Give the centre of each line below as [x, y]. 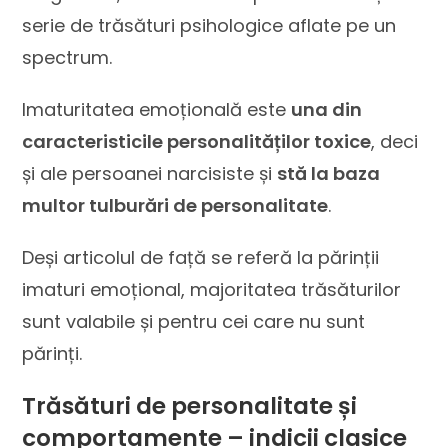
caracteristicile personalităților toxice [197, 141]
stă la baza [329, 173]
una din [327, 109]
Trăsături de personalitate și [190, 406]
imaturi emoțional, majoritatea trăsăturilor [212, 289]
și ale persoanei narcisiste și [150, 173]
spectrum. [67, 57]
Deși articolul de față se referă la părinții [201, 257]
